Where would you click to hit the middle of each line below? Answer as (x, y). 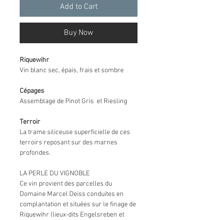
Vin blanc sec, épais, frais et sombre (72, 70)
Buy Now (79, 33)
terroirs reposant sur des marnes (69, 142)
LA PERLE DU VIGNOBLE (55, 173)
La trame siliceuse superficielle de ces (75, 132)
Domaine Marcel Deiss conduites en (72, 194)
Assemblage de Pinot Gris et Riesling (74, 101)
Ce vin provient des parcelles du (66, 184)
